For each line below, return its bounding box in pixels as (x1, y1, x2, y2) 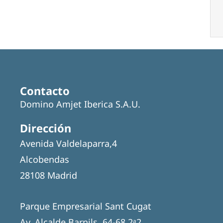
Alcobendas (20, 153, 69, 165)
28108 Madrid (20, 169, 77, 181)
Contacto (20, 83, 70, 98)
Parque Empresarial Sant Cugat (20, 200, 151, 212)
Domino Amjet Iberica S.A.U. (20, 98, 140, 110)
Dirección (20, 120, 71, 135)
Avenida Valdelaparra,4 (20, 137, 117, 149)
